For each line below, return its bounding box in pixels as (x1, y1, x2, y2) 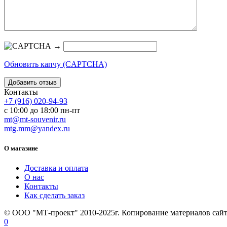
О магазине (4, 144, 38, 152)
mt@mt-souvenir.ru (4, 115, 66, 124)
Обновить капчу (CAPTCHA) (4, 59, 107, 68)
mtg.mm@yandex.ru (4, 124, 70, 133)
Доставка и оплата (24, 163, 88, 172)
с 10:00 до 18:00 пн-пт (4, 105, 80, 115)
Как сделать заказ (24, 191, 85, 200)
